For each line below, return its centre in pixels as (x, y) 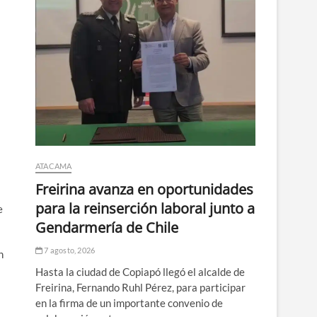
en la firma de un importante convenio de (129, 302)
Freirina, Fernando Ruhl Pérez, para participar (140, 287)
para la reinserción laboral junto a (145, 208)
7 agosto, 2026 (69, 250)
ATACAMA (54, 166)
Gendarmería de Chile (107, 227)
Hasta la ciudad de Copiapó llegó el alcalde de (140, 271)
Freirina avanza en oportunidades (144, 189)
